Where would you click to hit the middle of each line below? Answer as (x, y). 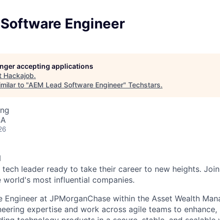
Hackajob (19, 75)
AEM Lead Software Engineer (76, 85)
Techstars (144, 85)
